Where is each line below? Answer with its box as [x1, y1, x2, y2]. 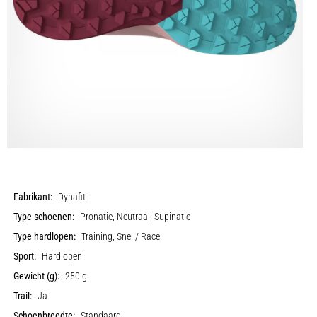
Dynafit [58, 191, 86, 203]
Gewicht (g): [13, 270, 60, 282]
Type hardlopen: [13, 231, 76, 243]
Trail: [13, 290, 33, 302]
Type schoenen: [13, 211, 75, 223]
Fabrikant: [13, 191, 53, 203]
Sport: [13, 250, 37, 263]
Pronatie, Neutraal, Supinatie [80, 211, 191, 223]
